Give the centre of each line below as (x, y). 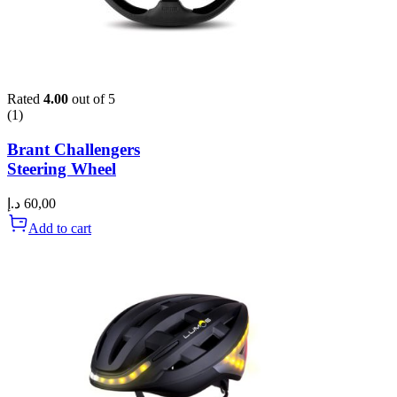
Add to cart (60, 229)
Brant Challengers (74, 149)
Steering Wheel (62, 168)
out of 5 (92, 98)
